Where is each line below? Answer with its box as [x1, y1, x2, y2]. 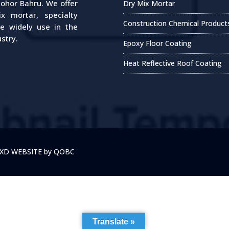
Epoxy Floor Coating [123, 38, 192, 49]
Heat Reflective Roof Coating [123, 58, 222, 68]
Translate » [93, 217, 135, 226]
